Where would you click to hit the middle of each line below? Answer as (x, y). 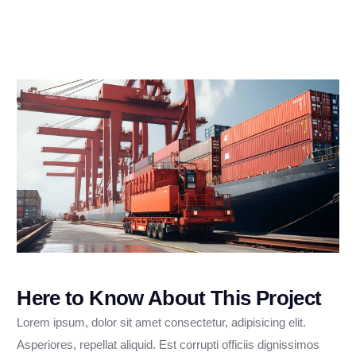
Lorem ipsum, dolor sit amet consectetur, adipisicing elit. (162, 323)
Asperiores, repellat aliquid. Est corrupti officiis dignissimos (168, 345)
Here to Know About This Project (169, 298)
